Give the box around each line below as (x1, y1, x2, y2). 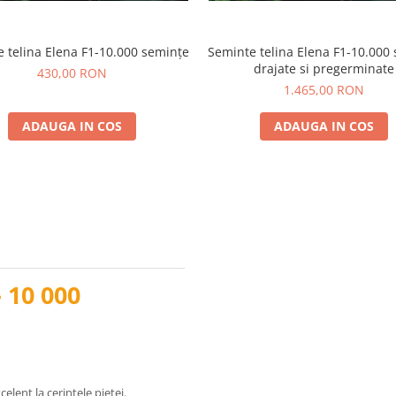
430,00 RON (37, 64, 107, 81)
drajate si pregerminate (254, 59, 394, 77)
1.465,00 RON (284, 80, 364, 98)
